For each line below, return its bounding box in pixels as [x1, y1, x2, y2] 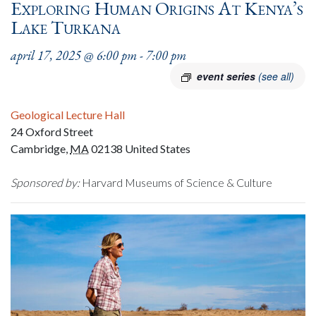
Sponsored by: [11, 176, 80, 189]
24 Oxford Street [11, 125, 93, 138]
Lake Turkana [11, 15, 121, 39]
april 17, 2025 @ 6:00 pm [11, 47, 137, 63]
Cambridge [11, 142, 66, 155]
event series [197, 69, 258, 83]
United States [125, 142, 190, 155]
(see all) [258, 69, 294, 83]
